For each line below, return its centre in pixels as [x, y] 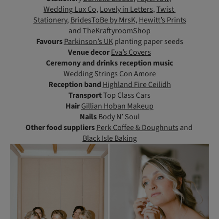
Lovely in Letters [126, 10]
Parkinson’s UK [88, 42]
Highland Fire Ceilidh [137, 85]
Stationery [50, 20]
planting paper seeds [148, 42]
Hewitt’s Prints [162, 20]
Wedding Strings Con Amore [109, 74]
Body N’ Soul [119, 117]
